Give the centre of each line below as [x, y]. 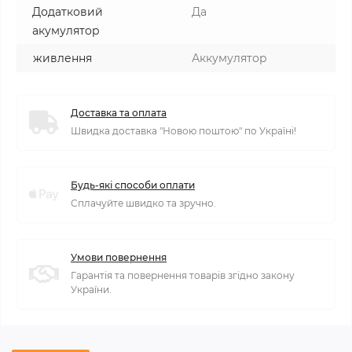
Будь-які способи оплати [133, 185]
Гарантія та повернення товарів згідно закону [183, 275]
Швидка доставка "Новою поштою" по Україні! [183, 131]
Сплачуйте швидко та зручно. [143, 203]
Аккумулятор [229, 58]
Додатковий [68, 12]
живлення [62, 58]
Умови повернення [119, 257]
